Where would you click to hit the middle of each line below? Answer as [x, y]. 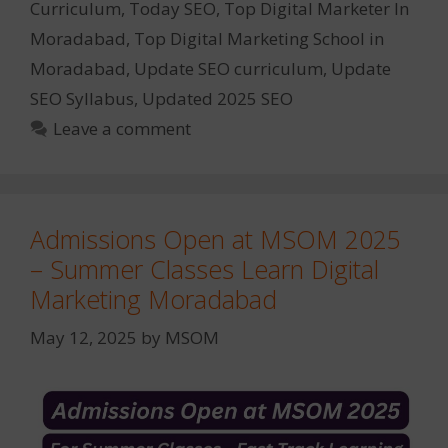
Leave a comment [122, 129]
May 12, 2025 [83, 337]
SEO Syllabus [82, 99]
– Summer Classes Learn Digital [204, 269]
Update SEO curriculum [228, 69]
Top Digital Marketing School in [259, 39]
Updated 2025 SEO [217, 99]
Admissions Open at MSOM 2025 [215, 239]
